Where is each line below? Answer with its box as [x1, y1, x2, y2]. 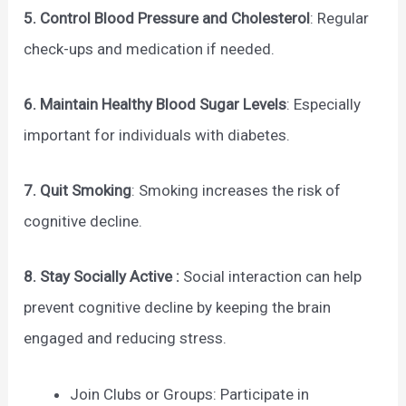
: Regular [310, 8, 370, 27]
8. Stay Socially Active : [24, 267, 184, 286]
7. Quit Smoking [24, 181, 132, 200]
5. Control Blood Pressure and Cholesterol [24, 8, 311, 27]
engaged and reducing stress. [24, 329, 227, 348]
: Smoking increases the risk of [131, 181, 342, 200]
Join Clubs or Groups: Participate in [70, 384, 310, 403]
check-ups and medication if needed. [24, 39, 275, 58]
